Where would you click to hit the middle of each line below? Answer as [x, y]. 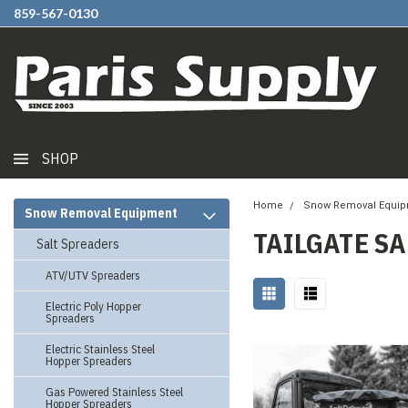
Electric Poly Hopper [93, 306]
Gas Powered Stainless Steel [114, 392]
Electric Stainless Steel [100, 349]
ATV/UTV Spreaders [93, 275]
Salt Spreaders [78, 244]
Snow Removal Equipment [101, 213]
